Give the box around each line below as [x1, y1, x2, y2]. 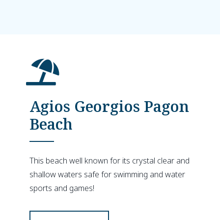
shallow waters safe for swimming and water [29, 169, 185, 180]
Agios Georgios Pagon [29, 96, 189, 116]
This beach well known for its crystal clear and [29, 155, 190, 166]
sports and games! [29, 183, 94, 193]
